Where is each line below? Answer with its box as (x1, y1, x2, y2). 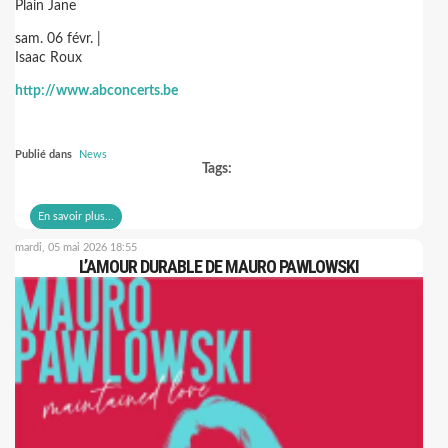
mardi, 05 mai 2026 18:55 (15, 242, 137, 253)
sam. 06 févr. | (15, 32, 101, 46)
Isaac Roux (15, 51, 82, 65)
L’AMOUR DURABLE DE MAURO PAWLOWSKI (79, 256, 359, 277)
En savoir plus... (38, 211, 114, 222)
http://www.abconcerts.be (15, 84, 178, 98)
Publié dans (15, 149, 72, 160)
